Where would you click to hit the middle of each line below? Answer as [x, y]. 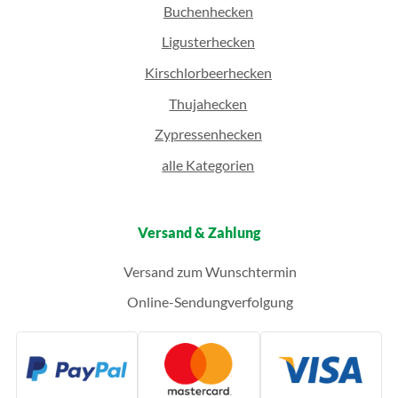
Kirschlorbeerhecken [208, 73]
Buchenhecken [208, 11]
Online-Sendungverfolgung [208, 302]
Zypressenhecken [208, 134]
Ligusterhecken [208, 42]
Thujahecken [208, 103]
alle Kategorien [208, 164]
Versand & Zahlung [199, 232]
